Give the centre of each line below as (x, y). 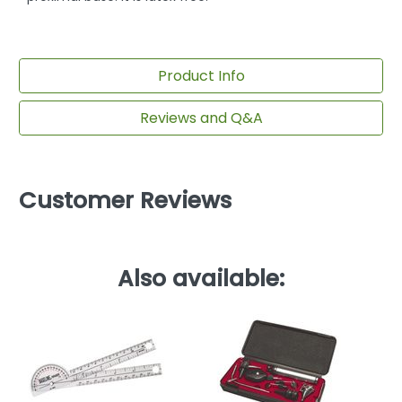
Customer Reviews (125, 201)
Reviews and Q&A (201, 118)
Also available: (201, 279)
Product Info (201, 75)
